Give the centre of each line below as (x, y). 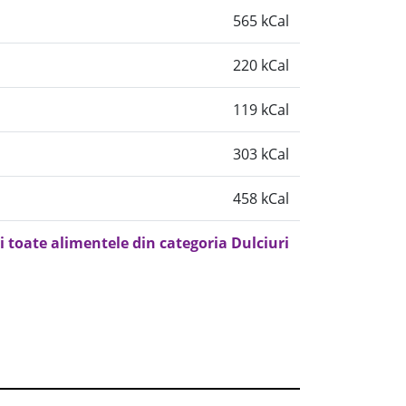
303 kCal (261, 154)
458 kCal (261, 198)
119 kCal (261, 110)
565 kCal (261, 21)
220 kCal (261, 65)
